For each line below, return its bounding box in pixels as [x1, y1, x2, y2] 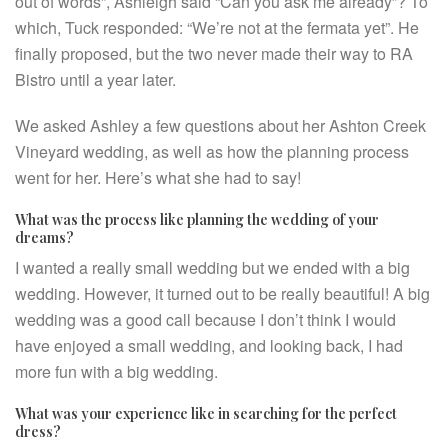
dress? [15, 422, 61, 441]
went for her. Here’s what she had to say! [15, 166, 301, 189]
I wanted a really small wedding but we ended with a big [15, 256, 410, 279]
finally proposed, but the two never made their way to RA [15, 42, 413, 65]
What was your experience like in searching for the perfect [15, 404, 397, 423]
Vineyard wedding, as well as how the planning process [15, 140, 409, 163]
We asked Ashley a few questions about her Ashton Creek [15, 114, 426, 137]
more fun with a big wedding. [15, 360, 218, 383]
